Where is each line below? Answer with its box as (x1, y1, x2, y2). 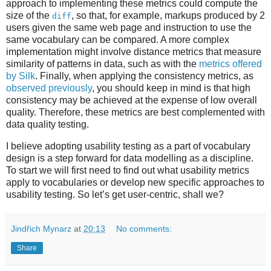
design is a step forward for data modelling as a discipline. (6, 152, 253, 163)
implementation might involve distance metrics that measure (6, 46, 261, 57)
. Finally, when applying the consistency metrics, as (35, 70, 253, 81)
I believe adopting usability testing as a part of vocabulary (6, 140, 250, 151)
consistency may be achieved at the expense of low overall (6, 94, 257, 105)
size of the (6, 10, 52, 21)
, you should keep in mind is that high (92, 82, 250, 93)
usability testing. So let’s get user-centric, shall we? (6, 189, 224, 200)
